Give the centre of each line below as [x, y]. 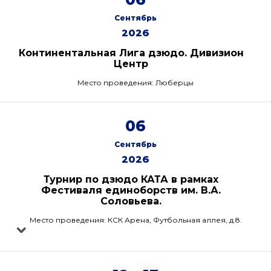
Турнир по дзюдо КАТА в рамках [131, 179]
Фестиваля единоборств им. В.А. [131, 190]
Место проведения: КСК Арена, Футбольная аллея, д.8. [135, 220]
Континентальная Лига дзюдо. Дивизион [131, 53]
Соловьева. [131, 201]
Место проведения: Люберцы [135, 83]
